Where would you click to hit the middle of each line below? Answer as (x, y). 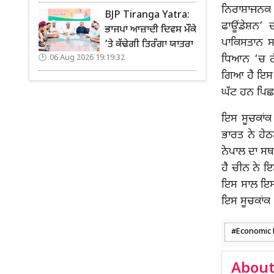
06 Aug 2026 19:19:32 (87, 58)
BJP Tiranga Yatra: (147, 16)
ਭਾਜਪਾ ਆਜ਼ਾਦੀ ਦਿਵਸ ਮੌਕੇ (150, 30)
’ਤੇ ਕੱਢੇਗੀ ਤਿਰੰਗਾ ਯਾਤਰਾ (149, 45)
